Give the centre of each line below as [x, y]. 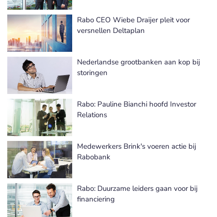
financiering [96, 199]
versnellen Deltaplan [111, 31]
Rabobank [94, 157]
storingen [92, 73]
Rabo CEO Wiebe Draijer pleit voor [133, 20]
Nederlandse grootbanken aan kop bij [139, 62]
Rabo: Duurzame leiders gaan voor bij [137, 188]
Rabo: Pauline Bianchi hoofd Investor [137, 104]
